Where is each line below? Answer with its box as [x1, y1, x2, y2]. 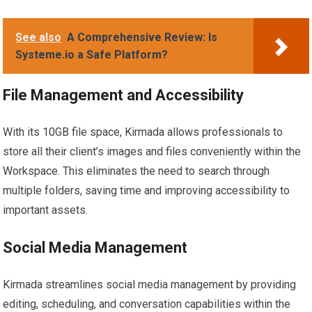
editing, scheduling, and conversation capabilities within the [3, 297, 291, 311]
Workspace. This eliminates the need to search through [3, 164, 270, 178]
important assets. [3, 203, 88, 217]
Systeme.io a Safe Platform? [15, 47, 169, 61]
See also [15, 30, 62, 44]
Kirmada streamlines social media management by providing [3, 277, 297, 291]
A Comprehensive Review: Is [67, 30, 218, 44]
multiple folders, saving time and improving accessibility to [3, 183, 290, 197]
